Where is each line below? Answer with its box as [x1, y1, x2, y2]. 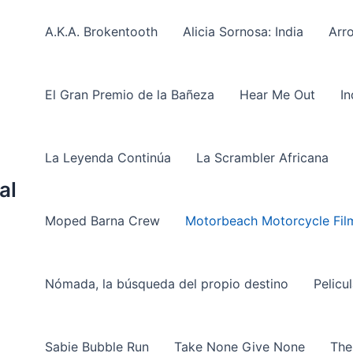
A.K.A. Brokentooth [45, 24, 158, 39]
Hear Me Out [240, 87, 315, 102]
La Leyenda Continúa [45, 150, 171, 165]
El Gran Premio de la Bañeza [45, 87, 214, 102]
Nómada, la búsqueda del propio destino [45, 276, 288, 292]
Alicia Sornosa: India [183, 24, 303, 39]
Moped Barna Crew [45, 213, 160, 229]
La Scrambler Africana [196, 150, 329, 165]
